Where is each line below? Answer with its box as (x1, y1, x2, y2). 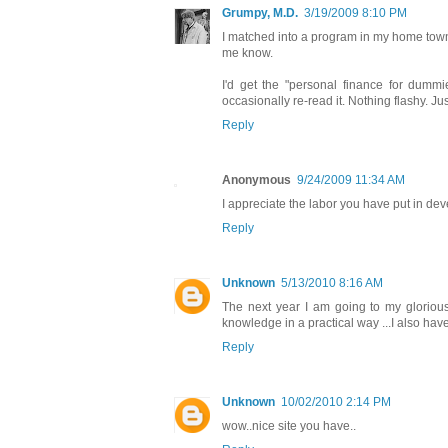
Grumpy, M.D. (222, 6, 298, 21)
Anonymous (222, 173, 291, 188)
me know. (222, 46, 273, 61)
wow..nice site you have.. (222, 419, 356, 434)
